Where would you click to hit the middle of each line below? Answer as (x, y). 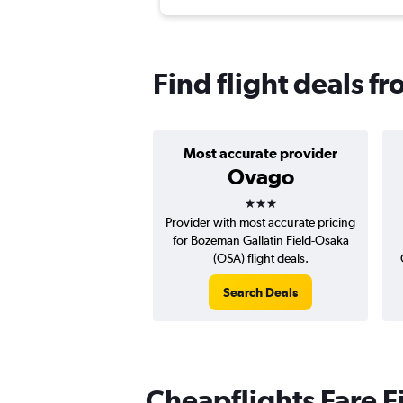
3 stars (276, 197)
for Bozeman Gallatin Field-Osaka (260, 241)
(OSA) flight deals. (260, 259)
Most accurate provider (260, 153)
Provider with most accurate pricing (260, 223)
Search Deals (260, 293)
